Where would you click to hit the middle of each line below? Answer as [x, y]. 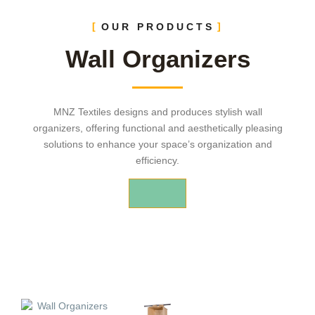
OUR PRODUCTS [157, 27]
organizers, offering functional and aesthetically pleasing [157, 128]
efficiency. [157, 161]
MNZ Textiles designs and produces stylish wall [157, 112]
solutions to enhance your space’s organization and [157, 144]
